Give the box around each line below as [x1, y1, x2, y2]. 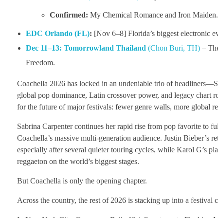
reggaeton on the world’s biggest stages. [17, 157, 139, 165]
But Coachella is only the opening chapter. [17, 176, 147, 185]
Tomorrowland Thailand [63, 43, 146, 52]
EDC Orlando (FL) [25, 29, 90, 37]
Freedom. [25, 58, 55, 67]
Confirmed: [50, 10, 89, 19]
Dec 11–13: [25, 43, 62, 52]
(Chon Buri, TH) [145, 43, 200, 52]
